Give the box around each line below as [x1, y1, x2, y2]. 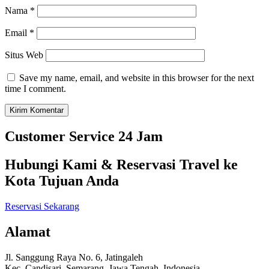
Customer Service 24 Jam [5, 128, 163, 144]
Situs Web [5, 50, 43, 60]
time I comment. [5, 83, 66, 94]
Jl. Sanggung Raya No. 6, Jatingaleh [5, 252, 143, 262]
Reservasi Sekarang [5, 201, 79, 211]
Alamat [5, 223, 50, 240]
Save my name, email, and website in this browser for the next [19, 73, 254, 83]
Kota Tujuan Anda [5, 172, 119, 189]
